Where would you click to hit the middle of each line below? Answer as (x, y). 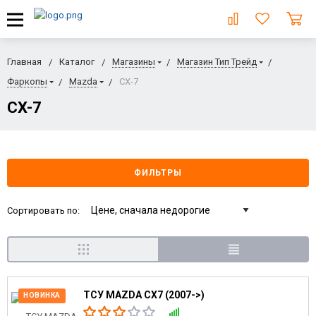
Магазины (134, 62)
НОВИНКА (42, 295)
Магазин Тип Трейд (217, 62)
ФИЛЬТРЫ (158, 173)
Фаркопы (27, 81)
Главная (24, 62)
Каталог (77, 62)
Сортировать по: (43, 210)
